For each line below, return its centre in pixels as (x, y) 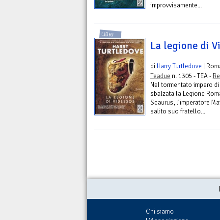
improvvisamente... (176, 5)
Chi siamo (160, 212)
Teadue (160, 76)
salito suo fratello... (178, 111)
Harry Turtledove (179, 66)
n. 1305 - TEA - (192, 76)
